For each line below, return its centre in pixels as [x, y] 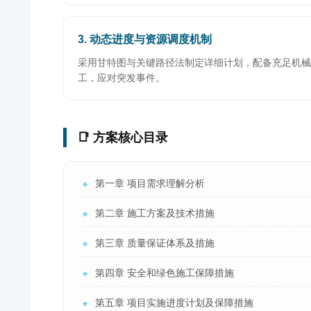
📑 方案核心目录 [123, 137]
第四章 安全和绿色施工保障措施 [165, 273]
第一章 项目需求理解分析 [150, 183]
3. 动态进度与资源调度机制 [145, 39]
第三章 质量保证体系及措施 [155, 243]
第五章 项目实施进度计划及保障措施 [174, 303]
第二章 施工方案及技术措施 [155, 213]
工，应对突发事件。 [121, 78]
